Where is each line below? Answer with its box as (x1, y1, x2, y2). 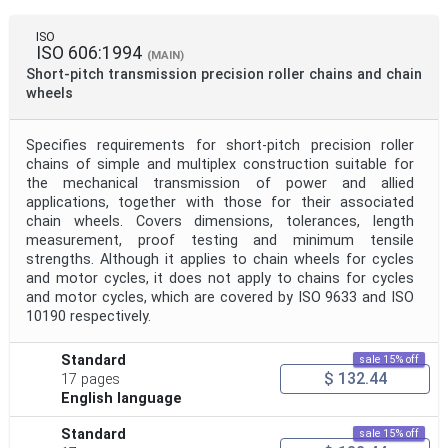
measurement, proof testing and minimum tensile (26, 231, 414, 249)
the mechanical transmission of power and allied (26, 174, 414, 192)
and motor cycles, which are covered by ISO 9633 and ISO (26, 288, 414, 306)
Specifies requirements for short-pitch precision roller (26, 136, 414, 154)
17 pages (61, 370, 121, 388)
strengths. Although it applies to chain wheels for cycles (26, 250, 414, 268)
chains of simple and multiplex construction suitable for (26, 155, 414, 173)
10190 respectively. (26, 307, 151, 325)
